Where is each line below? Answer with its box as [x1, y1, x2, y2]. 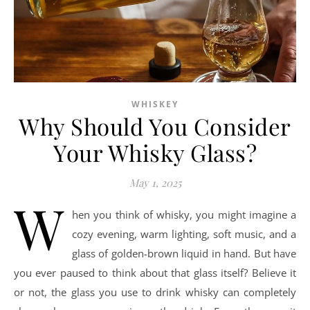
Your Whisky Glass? [53, 137, 257, 168]
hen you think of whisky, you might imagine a [72, 208, 296, 222]
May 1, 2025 [129, 176, 181, 190]
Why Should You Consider [19, 111, 291, 142]
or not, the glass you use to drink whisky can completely [14, 285, 296, 300]
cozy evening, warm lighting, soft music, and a [72, 227, 296, 241]
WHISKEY [131, 98, 179, 111]
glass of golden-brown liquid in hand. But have [72, 246, 296, 261]
